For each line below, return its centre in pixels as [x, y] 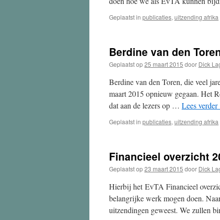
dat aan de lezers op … [145, 105]
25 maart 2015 [164, 64]
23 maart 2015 [164, 169]
